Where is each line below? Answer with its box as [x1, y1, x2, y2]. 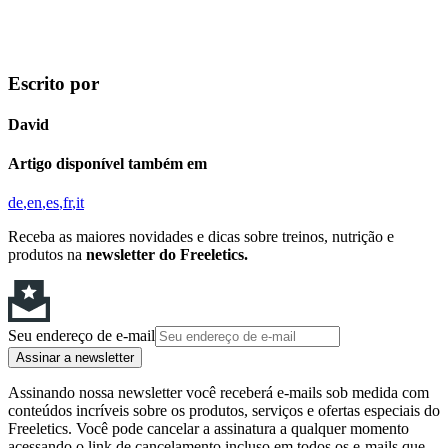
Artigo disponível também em [8, 155, 207, 173]
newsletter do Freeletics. [86, 246, 248, 264]
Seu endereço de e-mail [8, 327, 155, 345]
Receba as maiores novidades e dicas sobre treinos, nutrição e [8, 228, 394, 246]
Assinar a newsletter [16, 350, 134, 366]
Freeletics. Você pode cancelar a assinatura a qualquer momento [8, 420, 409, 438]
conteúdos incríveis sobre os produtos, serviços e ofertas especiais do [8, 402, 440, 420]
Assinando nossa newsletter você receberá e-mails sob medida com [8, 384, 429, 402]
